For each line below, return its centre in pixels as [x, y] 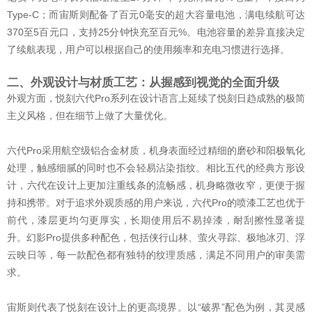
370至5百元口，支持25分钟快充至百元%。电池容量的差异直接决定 [156, 32]
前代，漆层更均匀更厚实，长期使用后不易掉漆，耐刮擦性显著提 [156, 220]
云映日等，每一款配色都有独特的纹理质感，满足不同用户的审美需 [156, 255]
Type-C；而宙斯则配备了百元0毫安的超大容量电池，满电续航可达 [156, 14]
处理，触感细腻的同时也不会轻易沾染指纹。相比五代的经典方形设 [156, 167]
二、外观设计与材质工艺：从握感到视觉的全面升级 [143, 82]
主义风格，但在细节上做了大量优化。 [90, 115]
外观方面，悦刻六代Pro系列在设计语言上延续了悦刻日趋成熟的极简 [156, 98]
